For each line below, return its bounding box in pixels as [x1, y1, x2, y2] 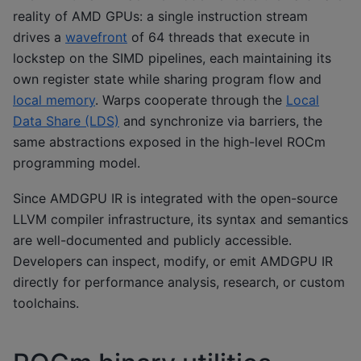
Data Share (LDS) [13, 112, 119, 129]
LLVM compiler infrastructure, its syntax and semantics [13, 210, 348, 227]
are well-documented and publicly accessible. [13, 231, 292, 248]
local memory [13, 91, 95, 108]
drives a [13, 28, 65, 45]
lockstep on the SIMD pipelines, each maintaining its [13, 49, 331, 66]
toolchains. [13, 294, 79, 311]
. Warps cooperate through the [95, 91, 286, 108]
